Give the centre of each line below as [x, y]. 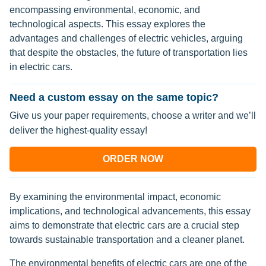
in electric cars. [41, 67]
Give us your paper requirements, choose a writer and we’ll [133, 115]
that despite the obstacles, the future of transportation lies [129, 53]
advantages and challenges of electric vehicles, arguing [126, 38]
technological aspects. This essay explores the [107, 24]
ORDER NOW [133, 159]
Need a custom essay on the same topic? [114, 97]
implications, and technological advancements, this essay [130, 211]
